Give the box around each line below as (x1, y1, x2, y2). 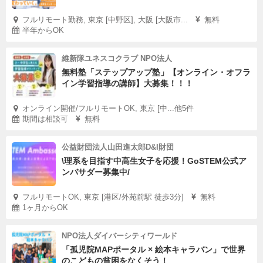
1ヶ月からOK (22, 203, 68, 212)
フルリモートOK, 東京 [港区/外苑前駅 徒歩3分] (22, 193, 184, 201)
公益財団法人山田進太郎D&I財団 (62, 143, 174, 151)
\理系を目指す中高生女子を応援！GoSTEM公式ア (62, 156, 247, 166)
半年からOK (22, 26, 64, 35)
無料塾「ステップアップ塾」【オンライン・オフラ (62, 68, 251, 77)
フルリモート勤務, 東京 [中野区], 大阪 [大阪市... (22, 15, 188, 24)
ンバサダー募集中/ (62, 167, 130, 177)
